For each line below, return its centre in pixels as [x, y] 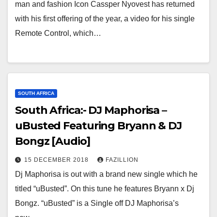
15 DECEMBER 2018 [57, 160]
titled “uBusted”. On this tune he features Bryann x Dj [105, 189]
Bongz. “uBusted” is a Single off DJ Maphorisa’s [97, 203]
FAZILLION [122, 160]
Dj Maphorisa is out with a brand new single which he [106, 174]
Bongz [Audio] [53, 141]
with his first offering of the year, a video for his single [105, 18]
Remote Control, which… [58, 33]
